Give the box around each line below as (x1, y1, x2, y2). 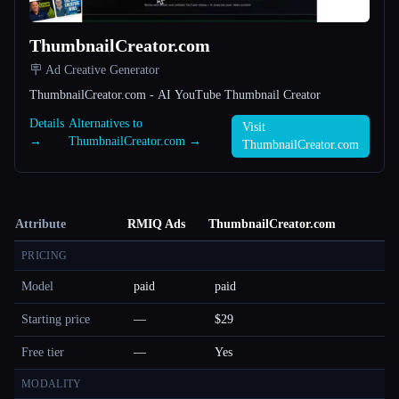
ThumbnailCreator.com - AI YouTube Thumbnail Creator (29, 87, 321, 102)
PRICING (21, 248, 68, 262)
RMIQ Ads (127, 216, 185, 231)
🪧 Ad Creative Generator (29, 62, 159, 77)
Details (29, 116, 64, 130)
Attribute (15, 216, 66, 231)
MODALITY (21, 377, 82, 390)
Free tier (21, 345, 64, 359)
